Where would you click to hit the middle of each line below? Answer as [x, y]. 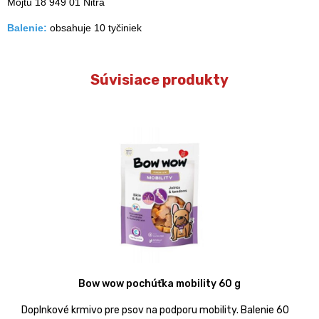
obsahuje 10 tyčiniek [97, 27]
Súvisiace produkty [159, 79]
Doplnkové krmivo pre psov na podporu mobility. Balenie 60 [155, 310]
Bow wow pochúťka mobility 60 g [159, 283]
